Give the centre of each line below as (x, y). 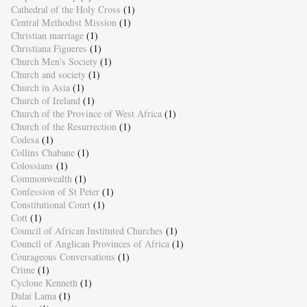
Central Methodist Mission (63, 23)
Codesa (25, 140)
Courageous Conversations (63, 257)
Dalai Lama (33, 296)
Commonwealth (41, 179)
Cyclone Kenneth (44, 283)
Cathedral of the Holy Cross (65, 10)
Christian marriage (47, 36)
